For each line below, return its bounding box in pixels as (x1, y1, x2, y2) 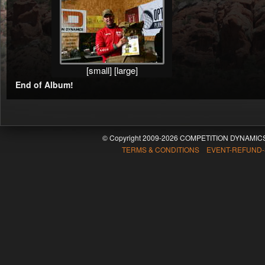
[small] (86, 64, 112, 76)
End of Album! (15, 79, 73, 91)
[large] (114, 64, 138, 76)
